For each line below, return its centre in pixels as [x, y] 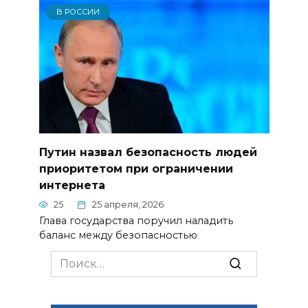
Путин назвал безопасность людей [148, 152]
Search [69, 258]
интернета [72, 185]
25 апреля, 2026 [128, 205]
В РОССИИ [78, 12]
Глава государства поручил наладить [136, 221]
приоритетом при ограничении [136, 169]
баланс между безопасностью [118, 235]
